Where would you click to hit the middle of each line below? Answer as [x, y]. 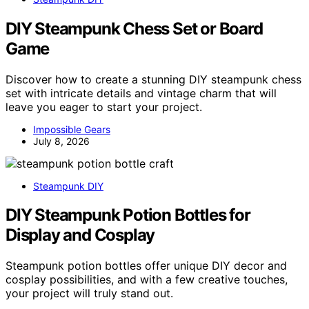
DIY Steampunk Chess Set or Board [134, 28]
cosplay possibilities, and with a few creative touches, [147, 280]
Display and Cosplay [80, 235]
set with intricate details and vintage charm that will [141, 93]
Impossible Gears [72, 129]
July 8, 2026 [61, 141]
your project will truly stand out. [89, 293]
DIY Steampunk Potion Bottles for [128, 215]
